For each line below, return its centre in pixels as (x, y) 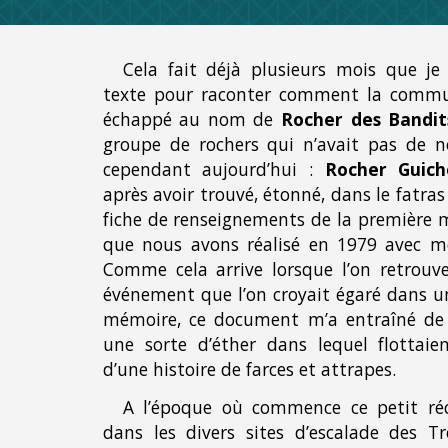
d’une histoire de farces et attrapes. (249, 369)
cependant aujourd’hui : (213, 169)
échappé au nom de (191, 119)
